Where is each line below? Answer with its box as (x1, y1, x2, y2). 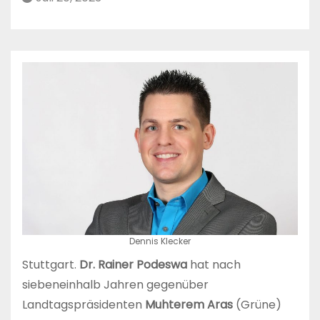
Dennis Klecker (129, 234, 191, 247)
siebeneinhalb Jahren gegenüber (22, 276, 209, 293)
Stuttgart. (22, 256, 76, 273)
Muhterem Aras (145, 296, 233, 313)
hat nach (187, 256, 241, 273)
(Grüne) (233, 296, 281, 313)
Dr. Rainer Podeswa (76, 256, 187, 273)
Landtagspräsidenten (22, 296, 145, 313)
